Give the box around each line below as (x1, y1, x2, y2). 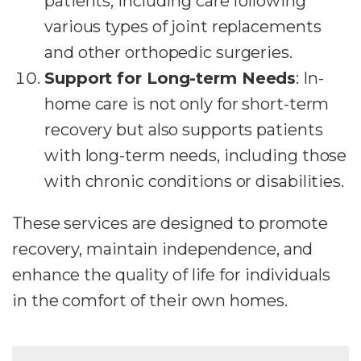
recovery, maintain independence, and (12, 239, 313, 259)
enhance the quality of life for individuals (12, 265, 330, 284)
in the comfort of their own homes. (12, 291, 288, 310)
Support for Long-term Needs (44, 68, 297, 88)
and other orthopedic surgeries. (44, 43, 293, 62)
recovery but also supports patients (44, 120, 323, 139)
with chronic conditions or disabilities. (44, 172, 344, 191)
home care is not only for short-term (44, 94, 330, 114)
